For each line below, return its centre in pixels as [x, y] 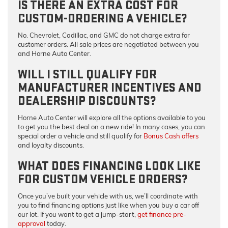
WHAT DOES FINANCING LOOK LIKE [109, 166]
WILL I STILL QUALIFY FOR [87, 74]
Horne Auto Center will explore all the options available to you [112, 117]
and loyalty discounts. [51, 145]
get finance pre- [162, 214]
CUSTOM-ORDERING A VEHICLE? [103, 18]
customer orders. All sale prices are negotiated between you [108, 44]
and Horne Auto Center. [54, 53]
